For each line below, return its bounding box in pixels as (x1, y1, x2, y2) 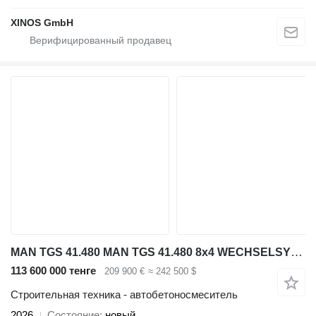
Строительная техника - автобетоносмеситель (11, 288, 238, 301)
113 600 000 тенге (11, 264, 96, 276)
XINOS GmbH (11, 16, 73, 28)
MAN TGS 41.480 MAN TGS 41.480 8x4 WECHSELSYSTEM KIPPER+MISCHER (291, 245, 303, 259)
